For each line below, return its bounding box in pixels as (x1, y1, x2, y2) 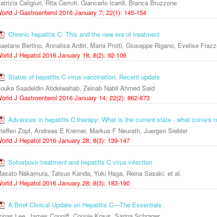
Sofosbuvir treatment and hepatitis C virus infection (8, 157, 152, 167)
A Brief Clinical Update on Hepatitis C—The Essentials (8, 200, 162, 210)
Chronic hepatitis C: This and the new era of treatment (8, 30, 160, 39)
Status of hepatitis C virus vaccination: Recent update (8, 72, 160, 82)
